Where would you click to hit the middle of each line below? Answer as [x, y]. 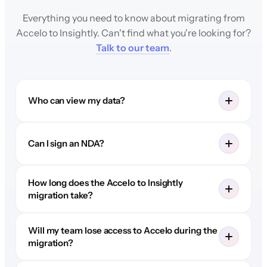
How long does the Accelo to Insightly [105, 182]
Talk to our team [132, 47]
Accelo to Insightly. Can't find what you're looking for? [133, 32]
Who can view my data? [77, 101]
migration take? [60, 195]
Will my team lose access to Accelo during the [122, 230]
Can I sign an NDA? [66, 144]
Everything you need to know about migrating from [133, 18]
